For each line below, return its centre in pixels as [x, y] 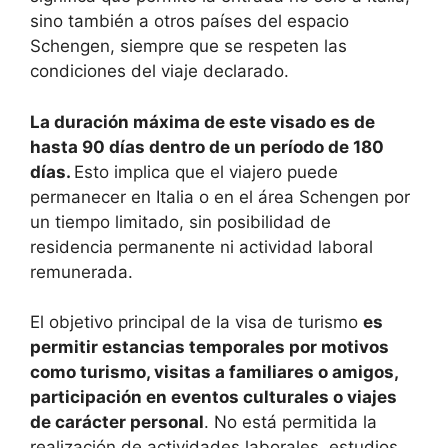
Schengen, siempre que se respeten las [188, 46]
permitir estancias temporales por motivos [209, 347]
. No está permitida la [290, 422]
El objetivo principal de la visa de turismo [196, 322]
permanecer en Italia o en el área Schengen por [220, 196]
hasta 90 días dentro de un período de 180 [207, 146]
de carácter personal [117, 422]
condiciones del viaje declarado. [159, 71]
